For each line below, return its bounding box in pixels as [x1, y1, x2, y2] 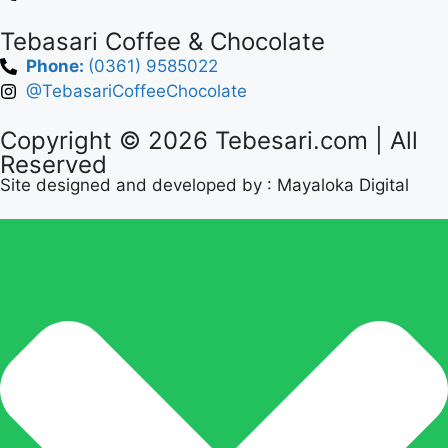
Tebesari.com [208, 126, 368, 155]
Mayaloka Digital [277, 175, 409, 195]
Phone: [26, 56, 89, 76]
